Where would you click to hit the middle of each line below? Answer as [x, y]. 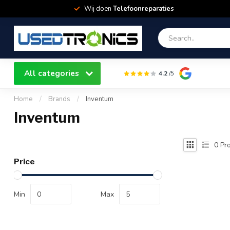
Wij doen [98, 9]
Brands [59, 99]
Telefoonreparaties [143, 9]
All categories [53, 73]
